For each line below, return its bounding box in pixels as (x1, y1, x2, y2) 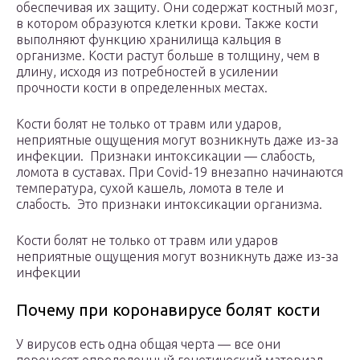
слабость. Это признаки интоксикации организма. (16, 197, 322, 212)
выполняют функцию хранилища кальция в (16, 32, 281, 47)
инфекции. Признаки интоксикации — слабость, (16, 149, 315, 164)
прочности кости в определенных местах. (16, 80, 268, 96)
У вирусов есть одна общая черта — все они (16, 337, 280, 352)
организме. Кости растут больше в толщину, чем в (16, 48, 320, 63)
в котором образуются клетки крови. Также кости (16, 16, 318, 31)
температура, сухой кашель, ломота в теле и (16, 181, 284, 196)
